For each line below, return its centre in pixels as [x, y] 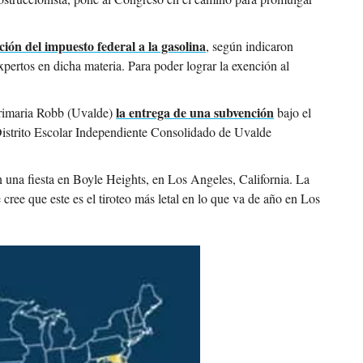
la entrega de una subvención [195, 112]
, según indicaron [250, 45]
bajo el [293, 112]
